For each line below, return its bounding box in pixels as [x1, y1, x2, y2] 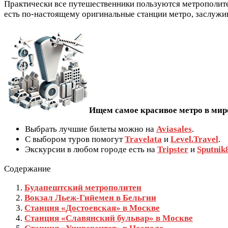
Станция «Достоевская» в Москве [24, 203, 160, 213]
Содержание [4, 164, 51, 174]
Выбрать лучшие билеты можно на [25, 124, 156, 134]
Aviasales [156, 124, 192, 134]
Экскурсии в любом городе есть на [25, 145, 157, 155]
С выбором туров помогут [25, 134, 125, 145]
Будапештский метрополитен [24, 183, 141, 193]
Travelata [125, 134, 162, 145]
